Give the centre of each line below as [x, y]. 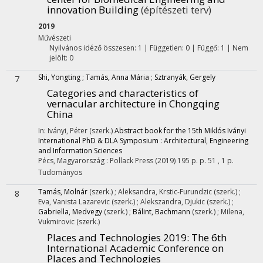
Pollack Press [131, 161]
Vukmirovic [57, 222]
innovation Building [93, 10]
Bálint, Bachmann [161, 212]
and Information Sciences [80, 151]
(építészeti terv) [175, 10]
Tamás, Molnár [63, 192]
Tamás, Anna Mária [117, 77]
